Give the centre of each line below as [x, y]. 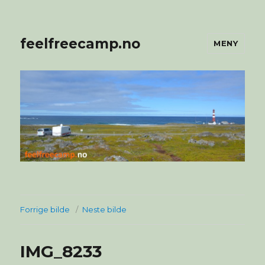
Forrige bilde [45, 209]
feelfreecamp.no [80, 43]
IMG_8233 [61, 251]
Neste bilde [105, 209]
